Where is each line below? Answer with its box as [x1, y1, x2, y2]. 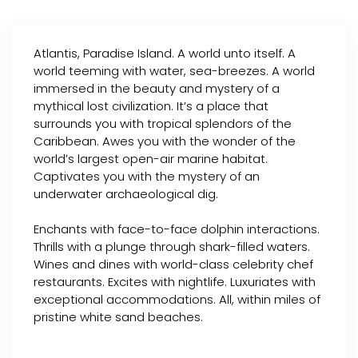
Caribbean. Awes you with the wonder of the [34, 133, 296, 150]
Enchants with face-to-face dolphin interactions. [34, 221, 320, 238]
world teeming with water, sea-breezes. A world [34, 62, 315, 80]
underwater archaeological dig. [34, 185, 218, 203]
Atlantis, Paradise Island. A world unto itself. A [34, 45, 296, 62]
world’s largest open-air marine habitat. [34, 150, 268, 168]
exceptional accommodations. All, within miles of [34, 291, 320, 308]
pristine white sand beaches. [34, 308, 203, 326]
